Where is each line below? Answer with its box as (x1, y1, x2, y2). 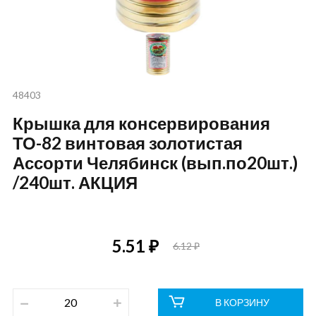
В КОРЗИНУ (215, 296, 270, 308)
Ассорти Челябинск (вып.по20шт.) (12, 152, 298, 173)
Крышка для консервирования (12, 113, 270, 133)
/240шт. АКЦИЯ (12, 172, 138, 193)
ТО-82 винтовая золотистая (12, 133, 243, 153)
